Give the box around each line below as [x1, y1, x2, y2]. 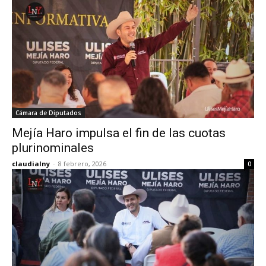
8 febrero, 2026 [58, 159, 106, 168]
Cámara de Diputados [15, 109, 81, 117]
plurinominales [12, 141, 94, 155]
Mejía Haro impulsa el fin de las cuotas [12, 126, 226, 140]
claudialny [12, 159, 50, 168]
